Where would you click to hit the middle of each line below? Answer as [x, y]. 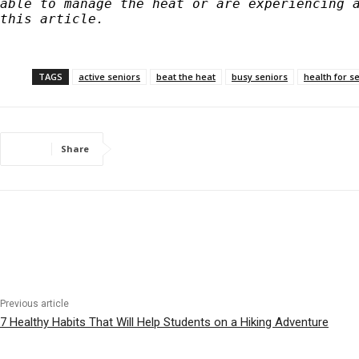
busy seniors [260, 77]
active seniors [109, 77]
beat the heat [186, 77]
